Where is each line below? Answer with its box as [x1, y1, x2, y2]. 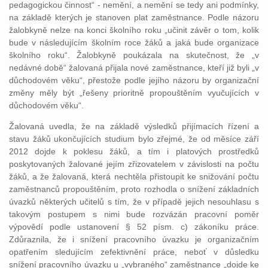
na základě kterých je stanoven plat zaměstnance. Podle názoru [9, 13, 259, 22]
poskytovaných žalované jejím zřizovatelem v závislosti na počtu [9, 159, 259, 169]
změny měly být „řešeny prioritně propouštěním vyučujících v [9, 88, 259, 98]
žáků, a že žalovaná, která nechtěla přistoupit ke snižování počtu [9, 172, 259, 181]
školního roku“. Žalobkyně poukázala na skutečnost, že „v [9, 50, 259, 60]
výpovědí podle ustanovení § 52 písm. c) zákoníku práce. [9, 222, 259, 232]
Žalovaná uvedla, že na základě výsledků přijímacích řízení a [9, 121, 259, 131]
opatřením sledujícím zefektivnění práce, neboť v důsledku [9, 247, 259, 257]
